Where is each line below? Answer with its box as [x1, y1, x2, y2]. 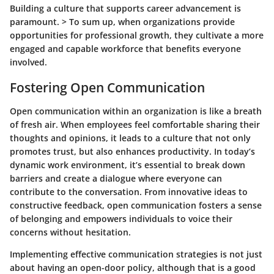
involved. [10, 56, 47, 68]
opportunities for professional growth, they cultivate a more [10, 29, 264, 42]
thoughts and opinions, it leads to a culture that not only [10, 131, 251, 144]
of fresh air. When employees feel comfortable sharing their [10, 118, 260, 130]
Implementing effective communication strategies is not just [10, 248, 262, 260]
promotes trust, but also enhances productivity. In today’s [10, 145, 255, 157]
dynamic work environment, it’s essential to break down [10, 158, 245, 171]
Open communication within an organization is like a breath [10, 105, 262, 117]
